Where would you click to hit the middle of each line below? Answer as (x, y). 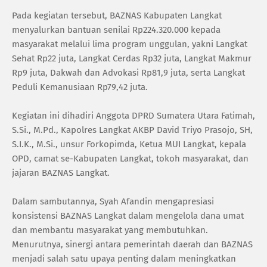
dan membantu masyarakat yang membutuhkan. (110, 230)
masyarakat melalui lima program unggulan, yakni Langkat (130, 44)
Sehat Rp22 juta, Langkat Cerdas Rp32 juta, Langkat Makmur (132, 58)
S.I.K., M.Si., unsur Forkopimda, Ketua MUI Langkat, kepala (129, 144)
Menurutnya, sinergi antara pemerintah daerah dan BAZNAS (132, 244)
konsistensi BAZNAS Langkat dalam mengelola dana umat (128, 215)
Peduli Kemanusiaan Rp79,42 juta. (80, 87)
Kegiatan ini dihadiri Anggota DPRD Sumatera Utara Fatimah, (133, 115)
